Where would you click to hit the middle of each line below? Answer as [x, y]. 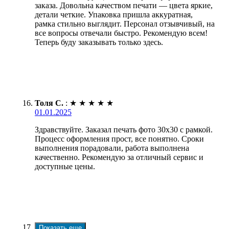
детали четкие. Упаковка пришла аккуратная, [114, 14]
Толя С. [49, 103]
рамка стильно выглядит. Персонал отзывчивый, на [125, 24]
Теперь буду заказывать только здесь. [99, 42]
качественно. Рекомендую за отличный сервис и [119, 157]
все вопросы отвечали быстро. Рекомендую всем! [121, 33]
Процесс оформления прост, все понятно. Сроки [119, 139]
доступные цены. [65, 166]
